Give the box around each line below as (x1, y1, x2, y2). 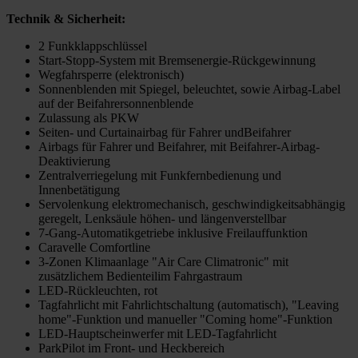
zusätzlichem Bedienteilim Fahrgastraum (38, 269, 242, 284)
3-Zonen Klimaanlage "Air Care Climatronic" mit (38, 255, 288, 269)
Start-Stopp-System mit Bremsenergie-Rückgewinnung (38, 54, 316, 68)
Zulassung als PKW (38, 111, 139, 125)
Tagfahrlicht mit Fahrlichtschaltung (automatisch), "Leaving (38, 298, 339, 312)
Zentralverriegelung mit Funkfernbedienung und (38, 169, 281, 183)
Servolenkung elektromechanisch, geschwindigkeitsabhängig (38, 197, 345, 212)
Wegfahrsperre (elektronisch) (38, 68, 184, 82)
